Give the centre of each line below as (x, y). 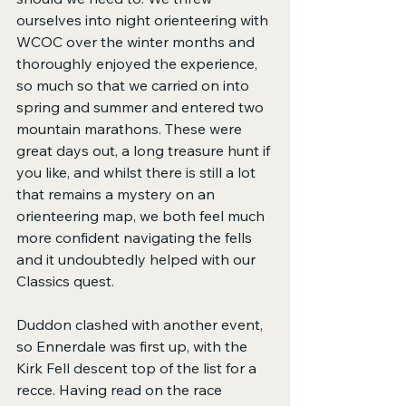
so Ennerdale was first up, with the (134, 347)
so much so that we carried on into (135, 86)
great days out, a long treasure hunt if (145, 151)
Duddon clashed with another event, (141, 325)
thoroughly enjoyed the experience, (139, 64)
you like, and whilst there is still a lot (138, 173)
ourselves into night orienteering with (144, 20)
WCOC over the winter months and (137, 42)
